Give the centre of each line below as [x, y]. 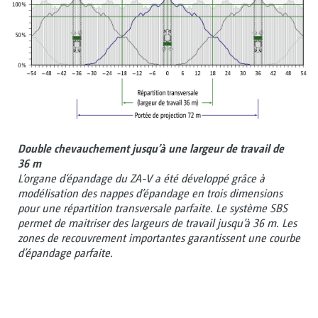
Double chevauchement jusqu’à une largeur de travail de [151, 149]
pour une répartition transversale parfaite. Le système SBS [153, 209]
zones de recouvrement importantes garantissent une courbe [159, 238]
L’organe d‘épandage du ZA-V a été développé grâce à [141, 179]
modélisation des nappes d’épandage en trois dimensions [150, 194]
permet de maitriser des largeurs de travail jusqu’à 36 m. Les [157, 224]
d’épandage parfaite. [65, 253]
